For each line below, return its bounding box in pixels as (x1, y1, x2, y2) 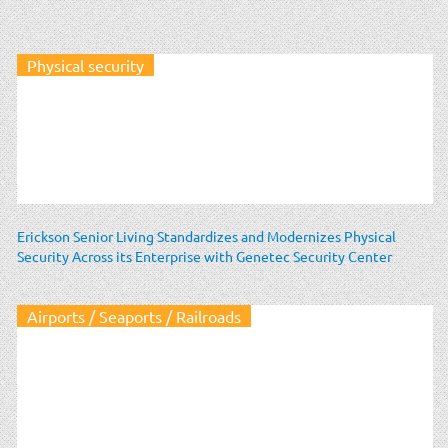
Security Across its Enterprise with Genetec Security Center (17, 246, 392, 265)
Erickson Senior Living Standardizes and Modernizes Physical (17, 226, 396, 245)
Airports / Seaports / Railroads (27, 305, 241, 326)
